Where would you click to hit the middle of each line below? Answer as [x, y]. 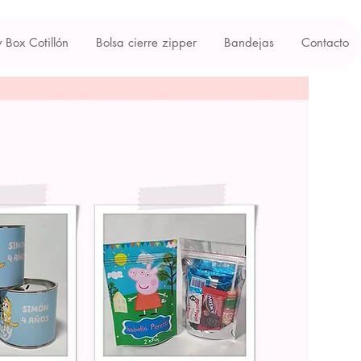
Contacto [325, 42]
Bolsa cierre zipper [146, 42]
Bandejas [249, 42]
